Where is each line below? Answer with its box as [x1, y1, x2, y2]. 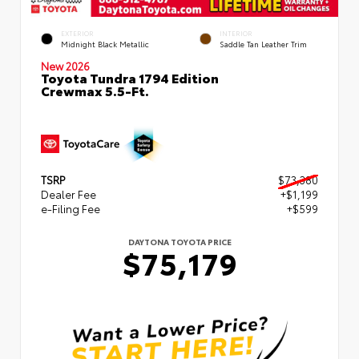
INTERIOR [220, 29, 252, 38]
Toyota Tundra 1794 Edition [41, 68, 219, 87]
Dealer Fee [41, 187, 96, 202]
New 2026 [41, 58, 90, 74]
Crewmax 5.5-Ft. [41, 81, 149, 100]
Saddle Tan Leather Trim [220, 38, 307, 50]
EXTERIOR [61, 29, 94, 38]
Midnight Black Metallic [61, 38, 149, 50]
